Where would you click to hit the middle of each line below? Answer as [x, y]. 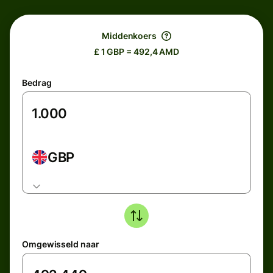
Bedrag [37, 83]
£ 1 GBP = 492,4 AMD [136, 51]
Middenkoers [129, 36]
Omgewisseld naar [61, 244]
